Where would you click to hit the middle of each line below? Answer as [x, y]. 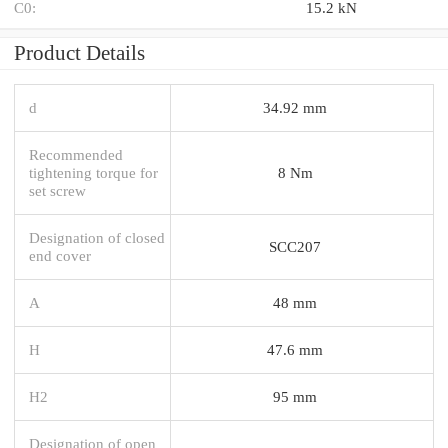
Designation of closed [97, 237]
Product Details [79, 52]
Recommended [76, 154]
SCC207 [295, 246]
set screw [57, 190]
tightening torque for [93, 172]
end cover [60, 255]
